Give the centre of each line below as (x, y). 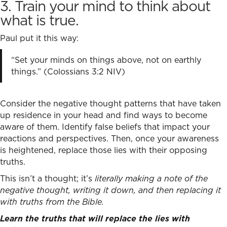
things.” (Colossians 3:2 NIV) (68, 71)
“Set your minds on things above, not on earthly (106, 60)
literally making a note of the (151, 179)
